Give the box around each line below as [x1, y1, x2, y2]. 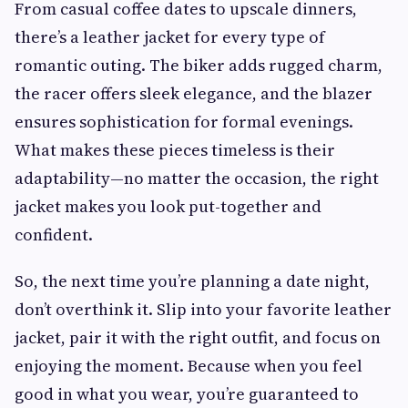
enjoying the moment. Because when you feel [15, 354, 362, 377]
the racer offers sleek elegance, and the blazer [15, 82, 372, 105]
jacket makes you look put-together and [15, 195, 321, 218]
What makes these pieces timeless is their [15, 138, 335, 161]
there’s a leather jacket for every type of [15, 25, 325, 48]
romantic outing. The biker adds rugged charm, [15, 54, 382, 76]
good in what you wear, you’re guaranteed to [15, 382, 359, 405]
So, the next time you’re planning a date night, [15, 270, 370, 292]
